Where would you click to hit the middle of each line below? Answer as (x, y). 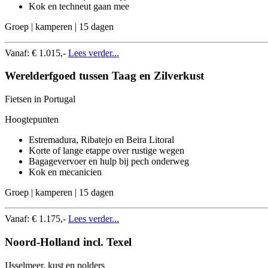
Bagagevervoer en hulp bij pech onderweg (109, 162)
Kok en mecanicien (65, 172)
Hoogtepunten (32, 120)
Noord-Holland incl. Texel (68, 242)
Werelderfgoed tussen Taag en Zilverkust (104, 76)
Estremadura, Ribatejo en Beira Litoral (101, 140)
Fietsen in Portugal (40, 99)
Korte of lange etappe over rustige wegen (106, 151)
